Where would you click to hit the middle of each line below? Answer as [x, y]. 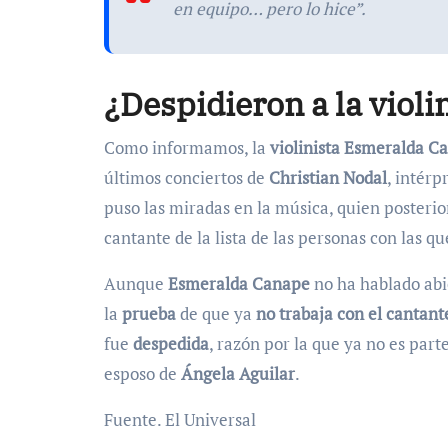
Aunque [136, 283]
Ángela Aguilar [236, 373]
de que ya [216, 313]
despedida [171, 343]
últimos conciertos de [186, 177]
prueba [149, 313]
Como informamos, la [187, 147]
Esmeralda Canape [239, 283]
